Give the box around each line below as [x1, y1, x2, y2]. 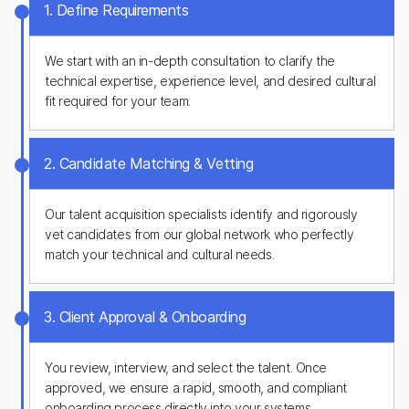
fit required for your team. [45, 93, 191, 109]
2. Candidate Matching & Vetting [44, 154, 254, 173]
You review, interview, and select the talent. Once [45, 360, 327, 375]
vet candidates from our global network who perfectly [45, 226, 354, 242]
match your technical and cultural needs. [45, 246, 275, 262]
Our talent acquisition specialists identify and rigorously [45, 206, 358, 222]
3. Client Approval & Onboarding [44, 308, 246, 326]
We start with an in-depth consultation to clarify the [45, 53, 335, 68]
